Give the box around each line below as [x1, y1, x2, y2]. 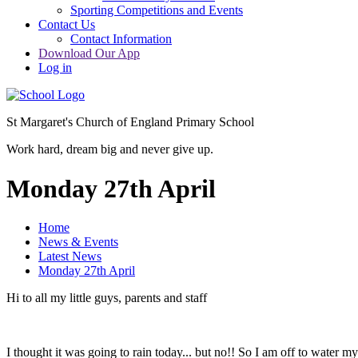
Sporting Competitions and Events [70, 3, 243, 18]
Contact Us [38, 18, 95, 32]
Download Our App [38, 46, 140, 61]
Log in [38, 61, 72, 75]
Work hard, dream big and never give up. [6, 142, 213, 157]
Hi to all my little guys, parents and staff [6, 291, 207, 305]
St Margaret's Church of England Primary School [6, 115, 254, 129]
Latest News [38, 249, 101, 264]
